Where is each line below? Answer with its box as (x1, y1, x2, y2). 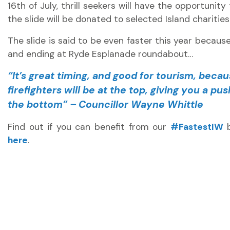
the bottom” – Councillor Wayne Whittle (8, 98, 203, 111)
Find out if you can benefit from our (8, 121, 170, 132)
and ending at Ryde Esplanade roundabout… (8, 48, 193, 60)
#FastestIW (170, 121, 223, 132)
